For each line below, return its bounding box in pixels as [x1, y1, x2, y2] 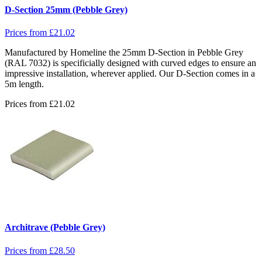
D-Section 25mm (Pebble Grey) [5, 4, 127, 15]
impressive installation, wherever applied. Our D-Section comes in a [5, 68, 255, 79]
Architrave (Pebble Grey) [5, 222, 105, 233]
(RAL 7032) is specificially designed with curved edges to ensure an [5, 58, 256, 68]
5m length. [5, 79, 44, 89]
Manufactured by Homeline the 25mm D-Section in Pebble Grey [5, 47, 243, 58]
